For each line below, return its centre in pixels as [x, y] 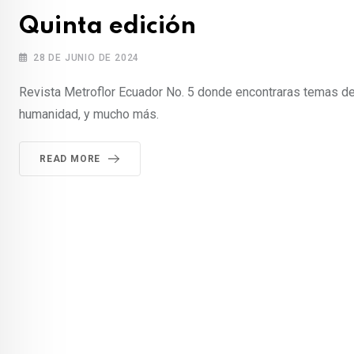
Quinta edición [107, 27]
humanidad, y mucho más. [89, 115]
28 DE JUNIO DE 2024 [87, 58]
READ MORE [70, 159]
